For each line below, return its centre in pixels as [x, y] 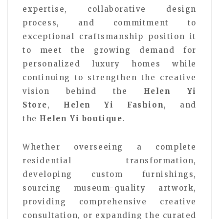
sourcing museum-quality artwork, [109, 188]
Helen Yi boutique [81, 118]
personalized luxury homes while [109, 64]
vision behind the [83, 91]
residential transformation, [109, 160]
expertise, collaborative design [109, 9]
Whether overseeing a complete [109, 147]
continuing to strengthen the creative [109, 77]
